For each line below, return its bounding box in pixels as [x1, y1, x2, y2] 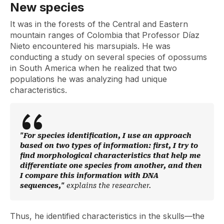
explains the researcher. [66, 181, 151, 189]
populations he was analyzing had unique [10, 74, 167, 84]
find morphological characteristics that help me [20, 151, 200, 159]
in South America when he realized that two [10, 63, 177, 73]
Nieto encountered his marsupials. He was [10, 41, 170, 51]
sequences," [20, 181, 66, 189]
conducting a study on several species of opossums [10, 52, 207, 62]
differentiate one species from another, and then [20, 161, 202, 169]
